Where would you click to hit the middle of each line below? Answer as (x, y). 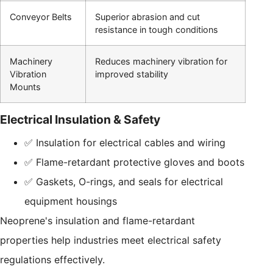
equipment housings (71, 201)
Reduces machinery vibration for (161, 61)
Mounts (25, 87)
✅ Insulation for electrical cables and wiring (125, 142)
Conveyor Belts (41, 16)
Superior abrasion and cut (147, 16)
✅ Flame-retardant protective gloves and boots (134, 162)
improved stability (132, 74)
